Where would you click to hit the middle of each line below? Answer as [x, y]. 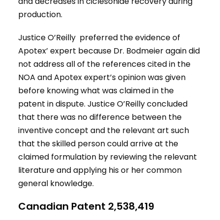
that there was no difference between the [100, 117]
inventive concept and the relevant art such [104, 131]
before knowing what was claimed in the [96, 91]
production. [41, 15]
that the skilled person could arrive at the [98, 144]
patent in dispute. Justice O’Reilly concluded [103, 104]
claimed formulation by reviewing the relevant [108, 157]
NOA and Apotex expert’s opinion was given [102, 78]
